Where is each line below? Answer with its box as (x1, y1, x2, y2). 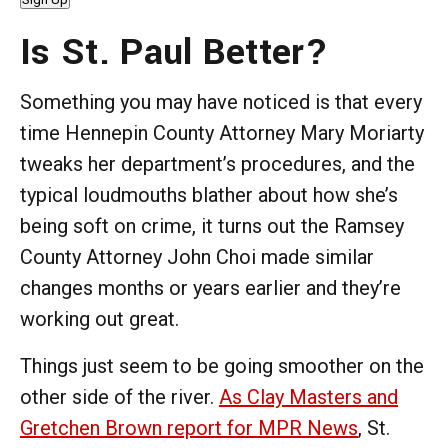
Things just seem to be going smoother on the (20, 353, 424, 378)
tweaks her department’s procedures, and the (20, 151, 415, 176)
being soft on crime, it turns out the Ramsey (20, 213, 404, 238)
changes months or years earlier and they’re (20, 275, 401, 300)
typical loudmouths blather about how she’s (20, 182, 398, 207)
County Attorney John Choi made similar (20, 244, 374, 269)
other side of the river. (20, 384, 219, 409)
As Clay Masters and (219, 384, 398, 409)
